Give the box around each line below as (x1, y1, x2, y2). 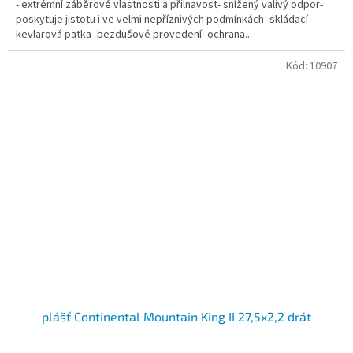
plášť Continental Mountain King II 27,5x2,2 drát (42, 309, 311, 325)
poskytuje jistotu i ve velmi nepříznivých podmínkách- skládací (16, 11, 308, 28)
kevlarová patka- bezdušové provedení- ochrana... (16, 26, 252, 43)
